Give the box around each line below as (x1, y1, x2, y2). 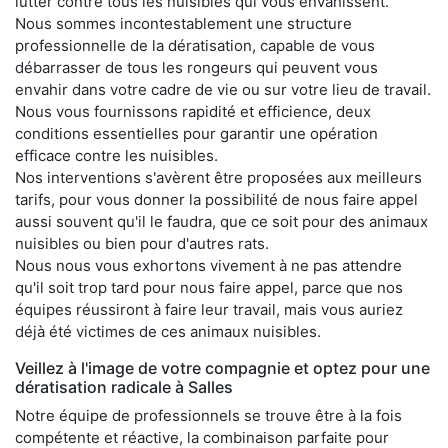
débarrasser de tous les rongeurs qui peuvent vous (15, 57, 378, 77)
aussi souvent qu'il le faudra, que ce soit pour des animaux (15, 211, 428, 231)
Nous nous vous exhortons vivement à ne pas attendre (15, 255, 402, 275)
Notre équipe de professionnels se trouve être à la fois (15, 405, 402, 425)
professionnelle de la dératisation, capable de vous (15, 35, 375, 55)
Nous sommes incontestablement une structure (15, 13, 352, 33)
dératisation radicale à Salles (15, 376, 233, 397)
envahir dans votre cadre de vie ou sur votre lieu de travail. (15, 79, 431, 99)
